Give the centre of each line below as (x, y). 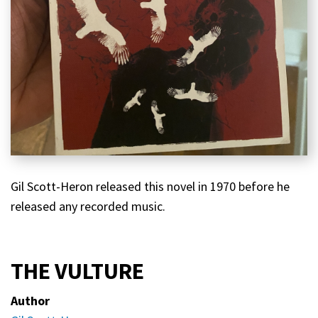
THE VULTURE (77, 272)
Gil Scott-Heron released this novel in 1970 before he (150, 187)
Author (30, 301)
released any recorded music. (91, 207)
